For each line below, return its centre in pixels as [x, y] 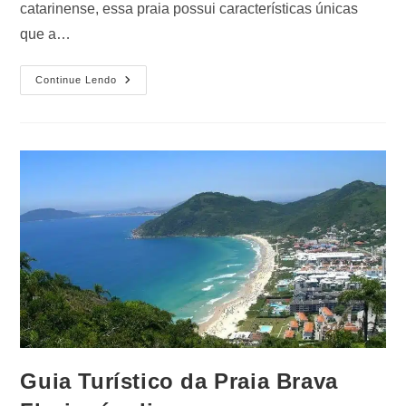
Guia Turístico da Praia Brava [179, 382]
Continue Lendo [77, 80]
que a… [46, 34]
